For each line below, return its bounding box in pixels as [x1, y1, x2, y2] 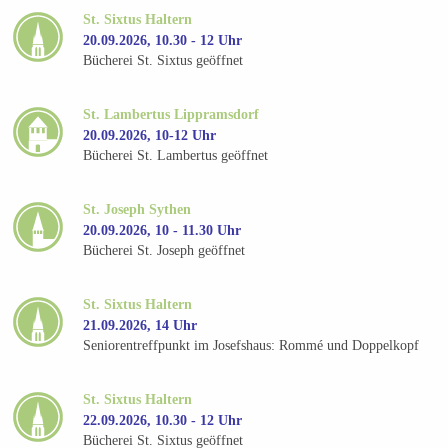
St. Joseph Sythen [83, 201, 192, 217]
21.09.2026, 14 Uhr [83, 317, 198, 333]
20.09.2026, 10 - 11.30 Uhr [83, 222, 242, 238]
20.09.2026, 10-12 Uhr [83, 127, 217, 143]
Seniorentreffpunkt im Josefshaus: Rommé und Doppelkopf [83, 338, 420, 354]
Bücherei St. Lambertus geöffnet [83, 148, 269, 164]
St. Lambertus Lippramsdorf [83, 106, 260, 122]
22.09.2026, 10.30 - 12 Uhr [83, 412, 243, 428]
